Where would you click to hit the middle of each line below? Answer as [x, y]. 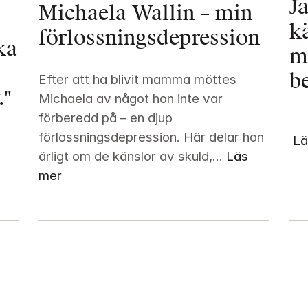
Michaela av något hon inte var [130, 99]
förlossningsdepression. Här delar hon [151, 137]
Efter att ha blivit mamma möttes [137, 80]
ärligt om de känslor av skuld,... [130, 157]
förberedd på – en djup [105, 118]
